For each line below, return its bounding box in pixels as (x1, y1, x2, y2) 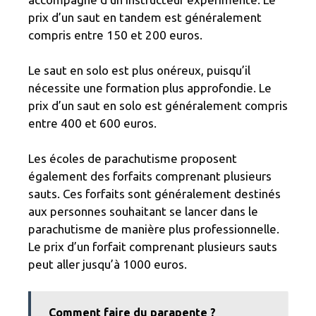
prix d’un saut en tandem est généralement (28, 11, 262, 25)
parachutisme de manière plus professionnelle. (28, 222, 279, 236)
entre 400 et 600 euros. (28, 116, 157, 130)
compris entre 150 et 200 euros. (28, 28, 202, 42)
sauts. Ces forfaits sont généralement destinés (28, 187, 281, 201)
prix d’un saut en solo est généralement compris (28, 99, 288, 113)
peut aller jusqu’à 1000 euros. (28, 257, 187, 272)
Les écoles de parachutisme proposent (28, 152, 237, 166)
